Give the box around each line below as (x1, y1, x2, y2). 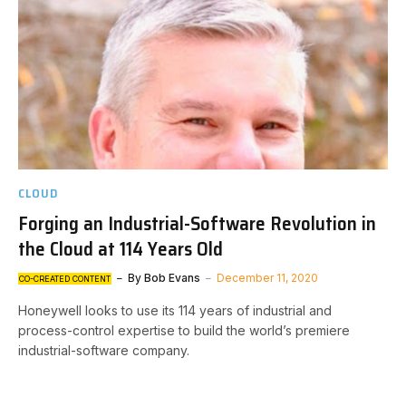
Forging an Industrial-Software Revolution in (18, 208, 376, 238)
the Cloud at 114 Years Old (18, 234, 223, 264)
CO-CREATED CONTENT (19, 274, 111, 284)
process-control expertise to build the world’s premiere (18, 323, 350, 338)
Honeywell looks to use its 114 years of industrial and (18, 303, 332, 318)
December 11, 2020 (217, 271, 318, 285)
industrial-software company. (18, 343, 189, 358)
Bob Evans (144, 271, 200, 285)
